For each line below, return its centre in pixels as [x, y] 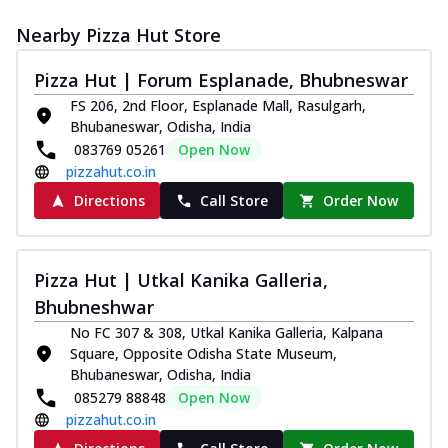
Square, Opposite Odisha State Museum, [203, 354]
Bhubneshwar [94, 307]
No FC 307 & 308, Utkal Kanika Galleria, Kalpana [226, 333]
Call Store [233, 201]
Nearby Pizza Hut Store [118, 35]
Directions [109, 201]
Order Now [361, 201]
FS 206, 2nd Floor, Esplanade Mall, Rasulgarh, [218, 106]
